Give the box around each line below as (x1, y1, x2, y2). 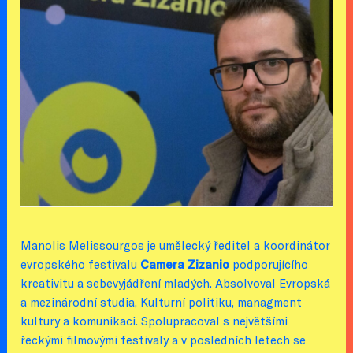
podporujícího (229, 256, 309, 271)
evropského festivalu (20, 256, 141, 271)
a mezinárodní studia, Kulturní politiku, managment (20, 294, 303, 309)
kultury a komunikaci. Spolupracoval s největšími (20, 313, 288, 328)
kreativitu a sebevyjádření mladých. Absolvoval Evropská (20, 275, 331, 290)
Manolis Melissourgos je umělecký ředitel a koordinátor (20, 237, 330, 252)
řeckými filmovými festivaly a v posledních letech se (20, 332, 307, 347)
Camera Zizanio (140, 256, 230, 271)
